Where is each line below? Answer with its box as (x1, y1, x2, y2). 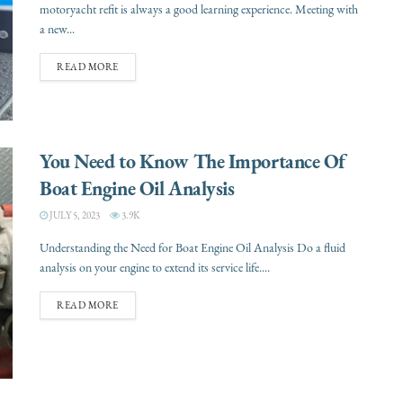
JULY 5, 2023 (48, 209, 100, 223)
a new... (40, 20, 75, 38)
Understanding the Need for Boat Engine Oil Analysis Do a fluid (40, 239, 345, 257)
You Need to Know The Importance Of (40, 148, 346, 175)
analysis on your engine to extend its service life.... (40, 259, 270, 277)
